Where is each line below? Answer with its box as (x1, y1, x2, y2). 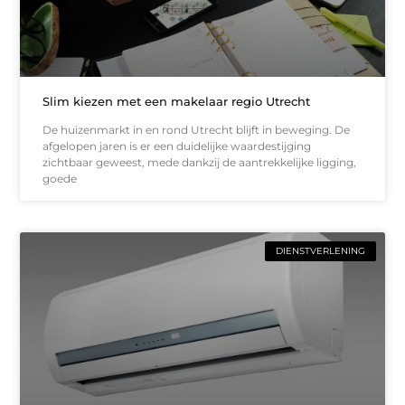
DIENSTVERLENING (275, 245, 365, 258)
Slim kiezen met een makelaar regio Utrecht (42, 94, 311, 109)
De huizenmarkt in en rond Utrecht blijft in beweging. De (42, 123, 351, 137)
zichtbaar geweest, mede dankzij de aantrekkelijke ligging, (42, 155, 357, 170)
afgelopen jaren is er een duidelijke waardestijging (42, 139, 312, 154)
